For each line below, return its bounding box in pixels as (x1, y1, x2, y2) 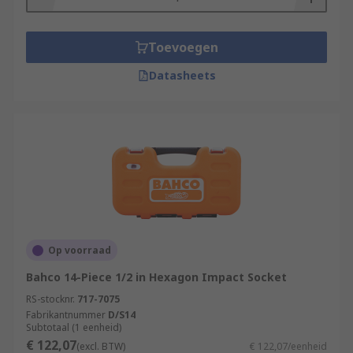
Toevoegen (147, 39, 218, 56)
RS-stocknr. (26, 292, 75, 306)
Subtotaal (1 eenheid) (26, 321, 121, 334)
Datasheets (148, 68, 216, 83)
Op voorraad (48, 243, 111, 257)
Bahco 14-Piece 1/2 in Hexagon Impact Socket (26, 269, 287, 284)
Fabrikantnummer (26, 308, 106, 321)
